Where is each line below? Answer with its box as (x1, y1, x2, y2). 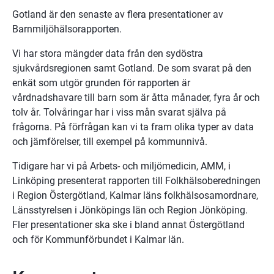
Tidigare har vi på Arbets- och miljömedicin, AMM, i (12, 160, 231, 172)
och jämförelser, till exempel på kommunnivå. (12, 135, 207, 147)
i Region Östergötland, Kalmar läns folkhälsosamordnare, (12, 189, 258, 201)
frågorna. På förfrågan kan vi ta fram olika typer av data (12, 120, 254, 133)
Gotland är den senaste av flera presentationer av (12, 8, 223, 20)
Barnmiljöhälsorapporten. (12, 23, 122, 35)
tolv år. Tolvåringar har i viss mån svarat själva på (12, 106, 226, 118)
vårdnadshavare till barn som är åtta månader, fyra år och (12, 91, 260, 103)
